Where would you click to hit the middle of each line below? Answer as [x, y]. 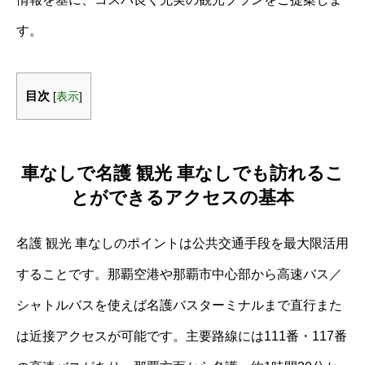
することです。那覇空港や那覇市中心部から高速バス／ [179, 274]
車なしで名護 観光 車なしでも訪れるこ [182, 173]
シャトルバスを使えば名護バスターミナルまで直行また [179, 305]
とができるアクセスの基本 [182, 197]
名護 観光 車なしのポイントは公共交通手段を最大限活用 [182, 243]
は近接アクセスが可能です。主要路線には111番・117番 [182, 336]
